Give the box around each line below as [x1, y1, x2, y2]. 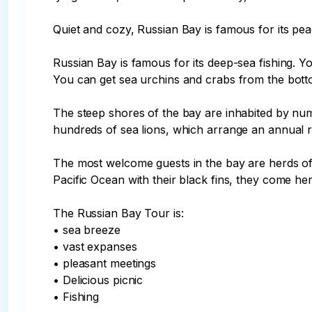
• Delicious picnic [53, 273, 143, 287]
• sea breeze [53, 223, 120, 237]
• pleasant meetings [53, 256, 157, 270]
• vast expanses [53, 240, 137, 253]
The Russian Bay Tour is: [53, 206, 184, 220]
